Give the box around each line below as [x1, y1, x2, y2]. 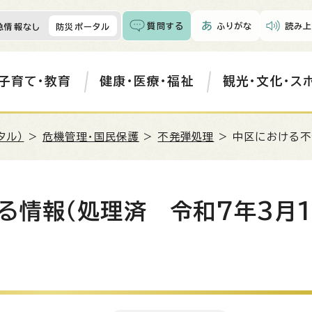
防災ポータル [56, 22, 111, 31]
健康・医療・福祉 [100, 75, 194, 87]
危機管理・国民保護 [42, 132, 139, 142]
